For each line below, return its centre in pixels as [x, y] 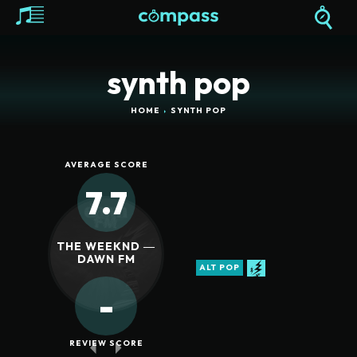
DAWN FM [106, 259]
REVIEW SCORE [106, 343]
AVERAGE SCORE [106, 165]
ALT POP [220, 267]
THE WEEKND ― [106, 247]
